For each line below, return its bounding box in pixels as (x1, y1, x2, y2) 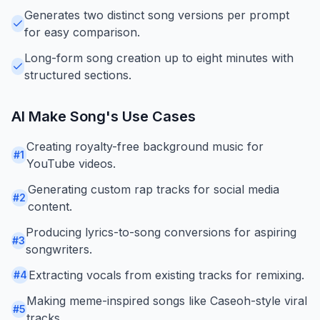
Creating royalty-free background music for (26, 139, 264, 154)
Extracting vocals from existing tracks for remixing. (29, 267, 304, 282)
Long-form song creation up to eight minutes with (24, 50, 294, 65)
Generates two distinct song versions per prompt (24, 7, 289, 22)
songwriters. (25, 241, 92, 256)
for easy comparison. (24, 24, 140, 39)
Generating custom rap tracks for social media (27, 181, 279, 196)
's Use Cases (106, 107, 196, 125)
